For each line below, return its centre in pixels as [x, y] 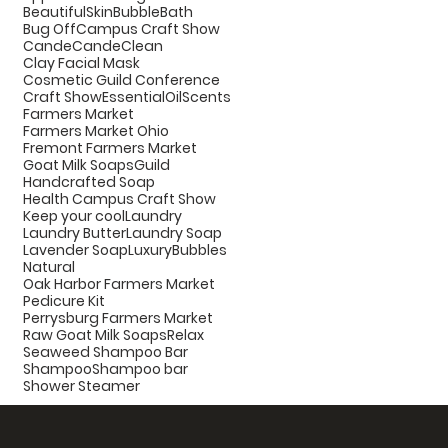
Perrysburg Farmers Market [118, 317]
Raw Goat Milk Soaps [95, 334]
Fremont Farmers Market [110, 147]
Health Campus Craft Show [119, 198]
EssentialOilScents [166, 96]
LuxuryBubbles [177, 249]
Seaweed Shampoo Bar [105, 351]
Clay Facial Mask [81, 62]
